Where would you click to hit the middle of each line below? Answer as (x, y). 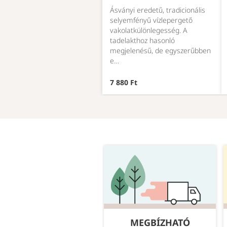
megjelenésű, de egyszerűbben (160, 51)
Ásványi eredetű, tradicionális (158, 10)
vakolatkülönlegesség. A (149, 30)
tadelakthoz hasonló (142, 41)
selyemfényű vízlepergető (151, 20)
